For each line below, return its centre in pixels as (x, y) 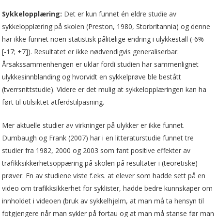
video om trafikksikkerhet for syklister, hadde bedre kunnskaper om (108, 188)
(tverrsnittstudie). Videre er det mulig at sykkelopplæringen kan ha (104, 89)
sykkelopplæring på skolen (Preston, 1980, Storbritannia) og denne (106, 26)
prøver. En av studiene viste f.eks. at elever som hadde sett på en (104, 175)
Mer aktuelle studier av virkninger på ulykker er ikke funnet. (93, 125)
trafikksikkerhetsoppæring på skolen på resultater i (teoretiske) (100, 163)
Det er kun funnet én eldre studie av (119, 14)
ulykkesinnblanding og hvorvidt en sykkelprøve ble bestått (92, 77)
